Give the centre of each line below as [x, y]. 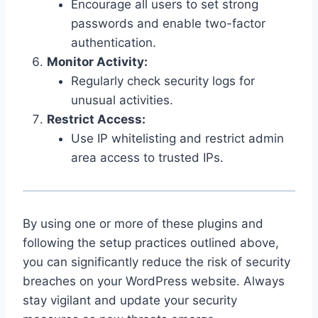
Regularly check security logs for [163, 81]
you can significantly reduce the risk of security [157, 262]
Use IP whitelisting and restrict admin [177, 138]
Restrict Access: [96, 119]
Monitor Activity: [97, 61]
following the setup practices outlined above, [151, 242]
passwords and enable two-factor [168, 23]
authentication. [114, 42]
